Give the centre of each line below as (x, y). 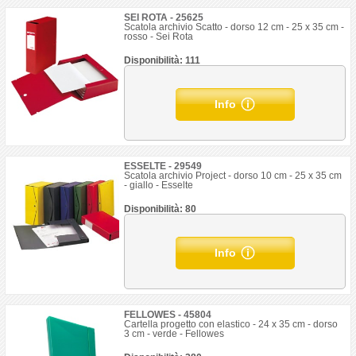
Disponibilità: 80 (161, 209)
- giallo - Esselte (159, 185)
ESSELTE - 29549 (163, 166)
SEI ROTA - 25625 (164, 17)
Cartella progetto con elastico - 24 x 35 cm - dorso (231, 324)
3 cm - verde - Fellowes (174, 334)
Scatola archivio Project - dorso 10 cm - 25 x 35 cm (233, 176)
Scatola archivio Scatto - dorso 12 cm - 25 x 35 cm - (234, 27)
